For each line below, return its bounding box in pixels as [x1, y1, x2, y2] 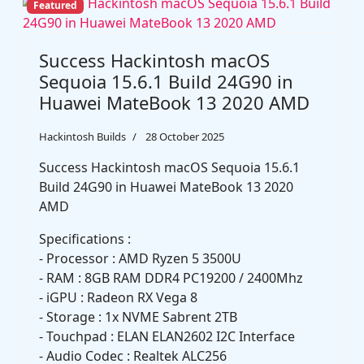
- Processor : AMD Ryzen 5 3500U [39, 249, 241, 267]
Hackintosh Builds [39, 129, 126, 144]
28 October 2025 [145, 129, 224, 144]
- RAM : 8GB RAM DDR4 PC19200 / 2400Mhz [39, 269, 303, 287]
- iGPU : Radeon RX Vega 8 [39, 288, 197, 306]
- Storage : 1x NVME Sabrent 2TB [39, 308, 237, 326]
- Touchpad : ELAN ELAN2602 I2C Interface [39, 327, 295, 345]
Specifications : [39, 230, 131, 248]
